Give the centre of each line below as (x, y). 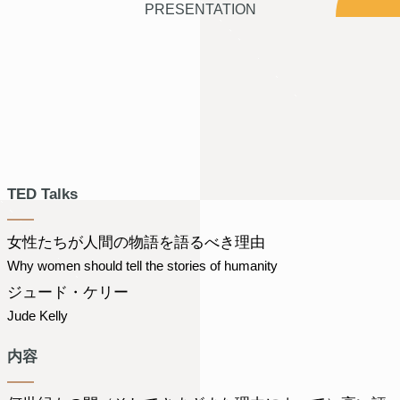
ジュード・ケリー (68, 293)
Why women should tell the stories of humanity (142, 266)
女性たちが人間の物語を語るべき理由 (136, 243)
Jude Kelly (37, 316)
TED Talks (42, 194)
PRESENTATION (200, 10)
